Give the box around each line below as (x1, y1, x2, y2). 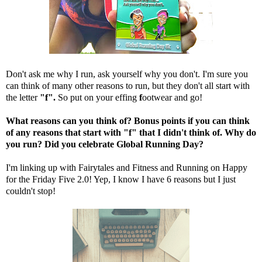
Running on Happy (176, 163, 247, 173)
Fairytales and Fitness (78, 163, 158, 173)
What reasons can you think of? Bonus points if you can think (6, 116, 250, 126)
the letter (6, 92, 40, 103)
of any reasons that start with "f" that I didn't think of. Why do (6, 127, 256, 138)
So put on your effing (58, 92, 139, 103)
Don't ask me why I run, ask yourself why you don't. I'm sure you (6, 69, 248, 80)
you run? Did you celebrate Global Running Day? (6, 139, 204, 150)
